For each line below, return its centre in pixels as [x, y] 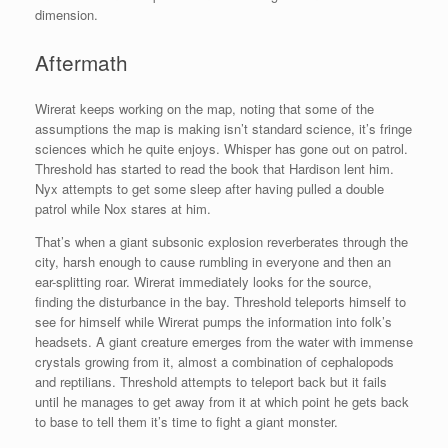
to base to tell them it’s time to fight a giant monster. [186, 422]
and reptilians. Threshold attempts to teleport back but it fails [211, 382]
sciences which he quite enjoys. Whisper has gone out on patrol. [221, 149]
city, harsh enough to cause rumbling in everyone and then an [213, 262]
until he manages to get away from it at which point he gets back [222, 402]
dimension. [66, 14]
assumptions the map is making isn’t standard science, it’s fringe [223, 129]
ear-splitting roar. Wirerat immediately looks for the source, [203, 282]
